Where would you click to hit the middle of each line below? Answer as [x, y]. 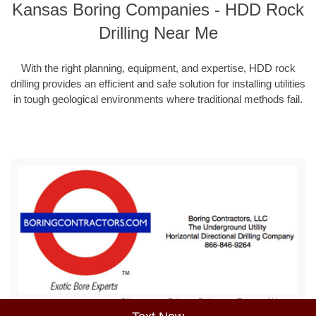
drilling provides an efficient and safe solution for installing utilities [158, 83]
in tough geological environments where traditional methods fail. [158, 99]
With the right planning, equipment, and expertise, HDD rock [158, 68]
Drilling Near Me [158, 33]
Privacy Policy [195, 302]
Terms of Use [262, 302]
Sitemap [136, 302]
